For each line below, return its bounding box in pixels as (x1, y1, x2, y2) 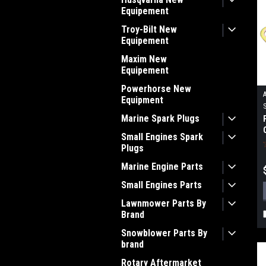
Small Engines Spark (121, 131, 203, 142)
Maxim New (121, 53, 167, 65)
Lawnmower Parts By (121, 198, 206, 209)
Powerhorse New (121, 83, 191, 94)
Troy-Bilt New (121, 24, 177, 35)
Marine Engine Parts (121, 161, 203, 172)
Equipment (121, 94, 163, 106)
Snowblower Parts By (121, 227, 207, 239)
